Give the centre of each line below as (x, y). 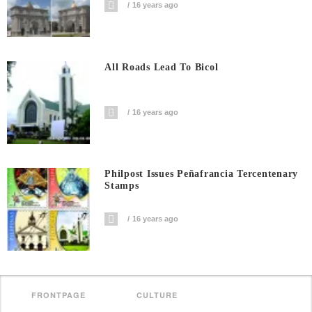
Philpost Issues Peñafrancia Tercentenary (202, 174)
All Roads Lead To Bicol (162, 67)
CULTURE (157, 295)
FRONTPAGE (58, 295)
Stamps (122, 186)
